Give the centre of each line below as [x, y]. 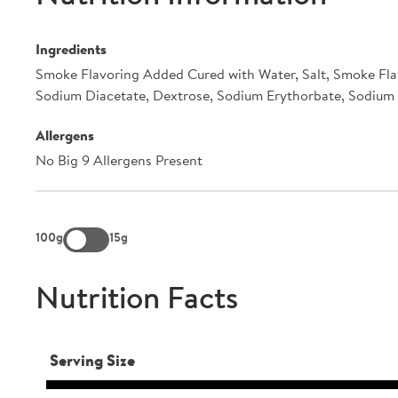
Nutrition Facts [137, 300]
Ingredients [71, 50]
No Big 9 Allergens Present [119, 161]
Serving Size [92, 362]
